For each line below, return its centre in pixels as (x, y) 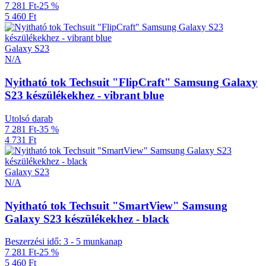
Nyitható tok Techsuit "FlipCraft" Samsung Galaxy (131, 83)
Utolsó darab (29, 118)
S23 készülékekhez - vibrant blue (84, 96)
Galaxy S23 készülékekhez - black (87, 218)
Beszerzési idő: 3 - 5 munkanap (64, 242)
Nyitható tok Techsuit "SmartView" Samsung (116, 205)
